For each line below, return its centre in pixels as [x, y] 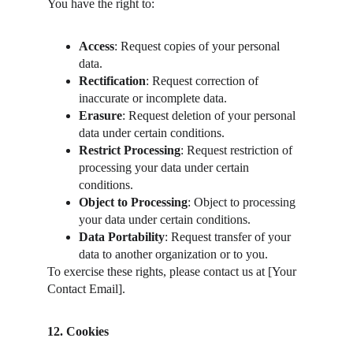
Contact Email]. [86, 289]
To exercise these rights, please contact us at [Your [173, 271]
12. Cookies [78, 331]
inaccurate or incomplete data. [153, 98]
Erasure [100, 115]
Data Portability [122, 237]
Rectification [112, 81]
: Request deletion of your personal [210, 115]
